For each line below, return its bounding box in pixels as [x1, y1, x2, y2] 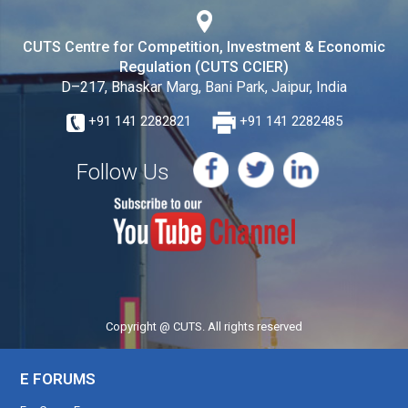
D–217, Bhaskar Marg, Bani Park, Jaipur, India [61, 78, 347, 96]
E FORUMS [20, 369, 97, 388]
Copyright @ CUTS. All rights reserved [106, 319, 302, 333]
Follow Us [76, 159, 169, 185]
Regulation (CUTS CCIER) [119, 58, 289, 76]
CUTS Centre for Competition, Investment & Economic [23, 38, 385, 56]
